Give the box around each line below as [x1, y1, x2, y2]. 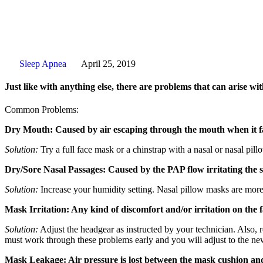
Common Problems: [5, 104, 79, 115]
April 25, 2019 [81, 58, 136, 69]
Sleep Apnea [19, 58, 66, 69]
